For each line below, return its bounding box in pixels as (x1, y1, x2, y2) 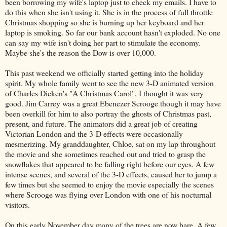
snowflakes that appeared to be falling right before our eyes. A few (5, 159, 214, 170)
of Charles (5, 88, 40, 99)
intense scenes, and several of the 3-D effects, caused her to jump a (5, 169, 217, 180)
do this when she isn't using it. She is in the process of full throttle (5, 7, 213, 18)
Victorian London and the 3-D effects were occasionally (5, 128, 183, 139)
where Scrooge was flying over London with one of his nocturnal (5, 189, 211, 200)
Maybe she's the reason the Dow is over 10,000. (5, 47, 156, 58)
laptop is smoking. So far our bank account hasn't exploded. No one (5, 27, 220, 38)
